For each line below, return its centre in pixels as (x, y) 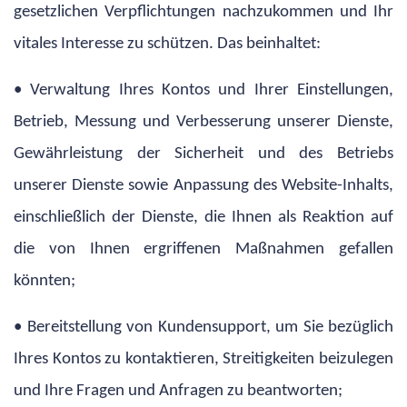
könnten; (45, 281)
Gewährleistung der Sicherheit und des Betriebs (203, 154)
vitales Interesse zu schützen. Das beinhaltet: (167, 44)
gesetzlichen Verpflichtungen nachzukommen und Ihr (203, 12)
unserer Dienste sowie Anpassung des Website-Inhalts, (203, 185)
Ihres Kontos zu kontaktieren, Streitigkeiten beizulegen (203, 359)
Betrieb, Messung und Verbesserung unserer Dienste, (203, 122)
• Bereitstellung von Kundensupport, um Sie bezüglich (203, 327)
